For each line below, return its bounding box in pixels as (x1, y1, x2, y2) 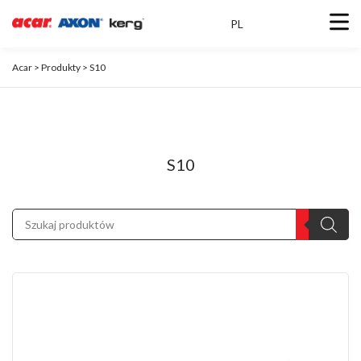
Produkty (41, 61, 81, 73)
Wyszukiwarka (11, 206, 83, 220)
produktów (11, 218, 67, 231)
